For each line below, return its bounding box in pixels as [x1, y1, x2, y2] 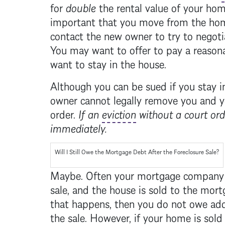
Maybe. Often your [50, 165, 137, 183]
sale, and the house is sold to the [50, 179, 200, 197]
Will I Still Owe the [54, 146, 105, 156]
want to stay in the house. [50, 54, 166, 72]
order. [50, 104, 78, 122]
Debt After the [131, 146, 174, 156]
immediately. [50, 118, 107, 136]
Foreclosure [173, 146, 204, 156]
